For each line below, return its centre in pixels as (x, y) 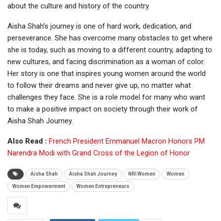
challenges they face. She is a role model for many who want (106, 97)
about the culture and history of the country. (79, 6)
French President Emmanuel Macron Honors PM (127, 141)
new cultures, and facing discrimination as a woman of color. (106, 61)
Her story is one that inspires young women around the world (107, 73)
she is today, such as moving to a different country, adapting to (110, 50)
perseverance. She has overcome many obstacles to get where (110, 38)
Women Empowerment (39, 186)
